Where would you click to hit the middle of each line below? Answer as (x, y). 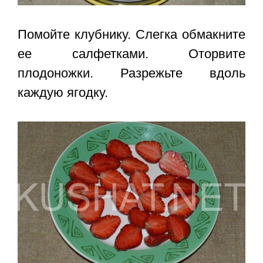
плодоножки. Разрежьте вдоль (131, 73)
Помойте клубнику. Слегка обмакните (131, 35)
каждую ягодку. (63, 93)
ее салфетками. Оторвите (131, 54)
